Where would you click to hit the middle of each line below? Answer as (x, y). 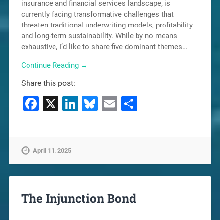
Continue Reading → (54, 66)
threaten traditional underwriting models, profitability (107, 25)
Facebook (72, 104)
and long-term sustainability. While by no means (99, 36)
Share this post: (48, 83)
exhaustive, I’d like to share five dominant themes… (104, 46)
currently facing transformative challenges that (97, 14)
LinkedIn (108, 104)
